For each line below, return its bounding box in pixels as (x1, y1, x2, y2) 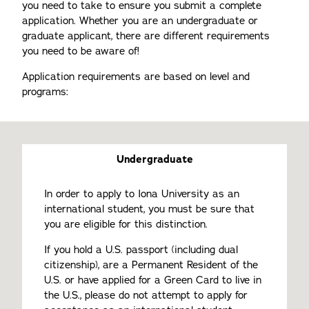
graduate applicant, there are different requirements (22, 29, 270, 43)
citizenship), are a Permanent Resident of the (44, 258, 258, 272)
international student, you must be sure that (44, 202, 255, 216)
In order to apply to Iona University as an (44, 187, 239, 201)
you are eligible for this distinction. (44, 217, 208, 231)
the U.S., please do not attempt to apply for (44, 288, 248, 302)
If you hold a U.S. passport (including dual (44, 243, 238, 257)
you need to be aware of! (22, 44, 139, 58)
